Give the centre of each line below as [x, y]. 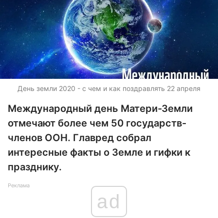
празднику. [35, 167]
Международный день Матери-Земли [100, 109]
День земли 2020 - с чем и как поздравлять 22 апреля [109, 88]
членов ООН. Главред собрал [80, 138]
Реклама [19, 185]
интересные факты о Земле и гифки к [99, 152]
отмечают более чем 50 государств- [97, 123]
